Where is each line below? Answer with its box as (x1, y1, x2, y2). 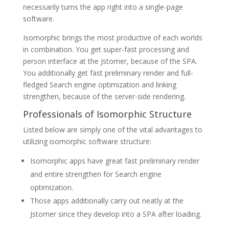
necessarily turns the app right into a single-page (22, 2, 183, 12)
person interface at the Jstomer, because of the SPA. (22, 56, 197, 66)
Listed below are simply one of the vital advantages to (22, 125, 202, 135)
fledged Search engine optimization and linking (22, 80, 176, 90)
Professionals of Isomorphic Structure (22, 108, 192, 121)
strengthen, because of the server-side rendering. (22, 91, 186, 102)
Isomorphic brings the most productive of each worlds (22, 33, 202, 43)
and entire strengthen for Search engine (30, 169, 162, 179)
